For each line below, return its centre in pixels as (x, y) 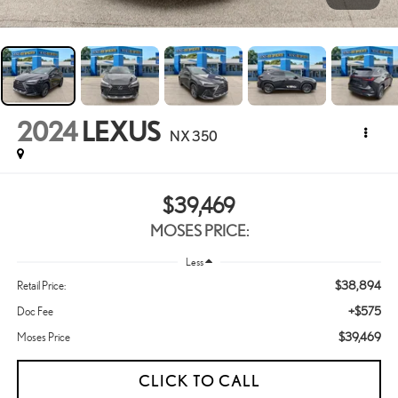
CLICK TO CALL (199, 381)
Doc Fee (35, 312)
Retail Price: (41, 286)
